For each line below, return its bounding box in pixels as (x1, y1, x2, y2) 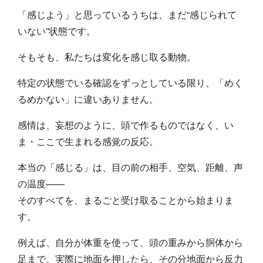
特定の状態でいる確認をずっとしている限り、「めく (18, 75, 244, 89)
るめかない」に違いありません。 (18, 92, 159, 106)
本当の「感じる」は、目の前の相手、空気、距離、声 (18, 160, 244, 174)
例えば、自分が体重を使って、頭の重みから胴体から (18, 235, 244, 249)
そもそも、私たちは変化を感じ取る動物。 (18, 49, 197, 63)
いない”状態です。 (18, 23, 96, 38)
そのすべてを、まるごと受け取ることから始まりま (18, 193, 234, 207)
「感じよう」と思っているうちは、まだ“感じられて (18, 7, 237, 21)
